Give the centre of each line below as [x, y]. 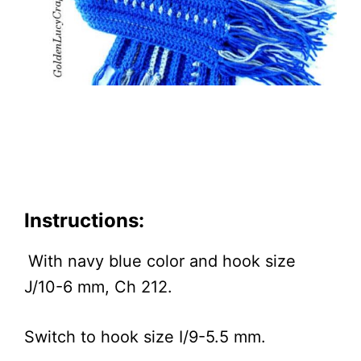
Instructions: [84, 220]
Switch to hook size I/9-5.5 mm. [145, 336]
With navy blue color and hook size [162, 261]
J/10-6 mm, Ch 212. [98, 286]
